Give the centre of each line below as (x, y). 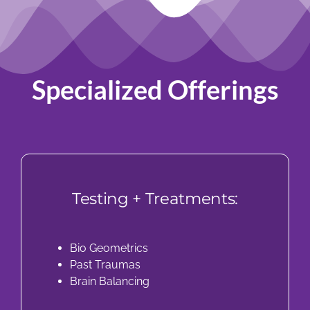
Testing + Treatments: (155, 199)
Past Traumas (105, 265)
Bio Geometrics (109, 248)
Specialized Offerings (155, 89)
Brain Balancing (109, 282)
